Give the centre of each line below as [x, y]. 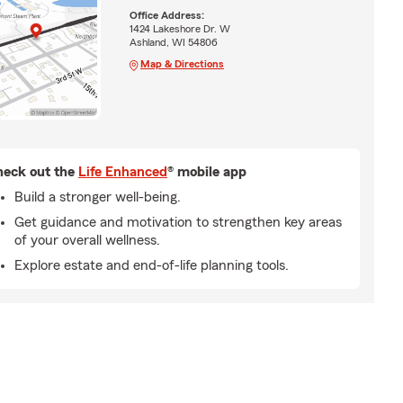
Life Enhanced [123, 171]
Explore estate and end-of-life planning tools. [152, 265]
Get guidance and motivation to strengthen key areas [178, 222]
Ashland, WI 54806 [173, 42]
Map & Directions [182, 63]
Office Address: [166, 15]
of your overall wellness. [87, 240]
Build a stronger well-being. [98, 197]
